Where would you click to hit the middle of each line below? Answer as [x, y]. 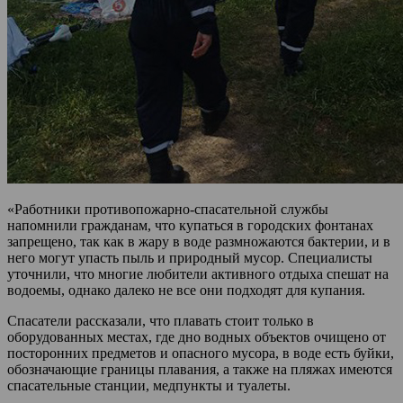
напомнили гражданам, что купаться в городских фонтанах [190, 225]
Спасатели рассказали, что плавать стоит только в [161, 320]
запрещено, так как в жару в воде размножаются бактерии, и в [199, 241]
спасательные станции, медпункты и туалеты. [149, 385]
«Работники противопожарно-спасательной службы [168, 209]
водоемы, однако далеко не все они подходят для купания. [186, 290]
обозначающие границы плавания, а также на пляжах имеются [200, 369]
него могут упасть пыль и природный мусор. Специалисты [190, 257]
